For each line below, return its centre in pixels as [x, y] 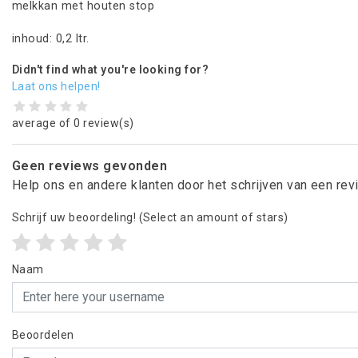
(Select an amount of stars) [212, 217]
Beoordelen [43, 334]
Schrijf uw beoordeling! [74, 217]
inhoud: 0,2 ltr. [51, 39]
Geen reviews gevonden [90, 165]
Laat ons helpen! [56, 86]
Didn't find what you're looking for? [111, 70]
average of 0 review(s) [73, 123]
